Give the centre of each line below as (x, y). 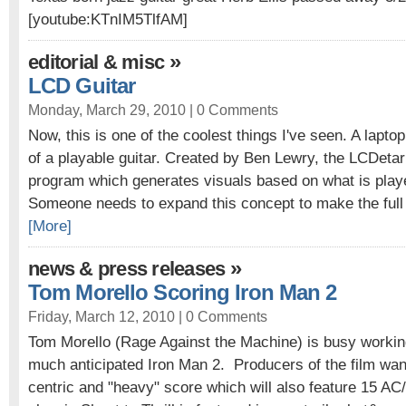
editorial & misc (97, 62)
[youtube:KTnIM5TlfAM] (108, 19)
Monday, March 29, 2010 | (112, 110)
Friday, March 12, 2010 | (107, 316)
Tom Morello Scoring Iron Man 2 (183, 292)
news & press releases (127, 269)
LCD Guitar (82, 86)
